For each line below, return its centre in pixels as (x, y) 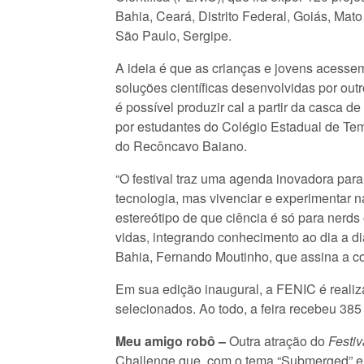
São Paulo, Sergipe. (173, 35)
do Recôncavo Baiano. (181, 146)
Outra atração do (277, 341)
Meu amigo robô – (171, 341)
